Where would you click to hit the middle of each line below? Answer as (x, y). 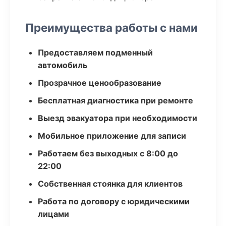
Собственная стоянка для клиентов (110, 184)
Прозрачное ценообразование (100, 83)
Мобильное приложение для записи (112, 136)
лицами (53, 214)
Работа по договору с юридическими (114, 201)
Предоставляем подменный (95, 52)
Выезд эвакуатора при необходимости (118, 118)
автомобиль (63, 65)
